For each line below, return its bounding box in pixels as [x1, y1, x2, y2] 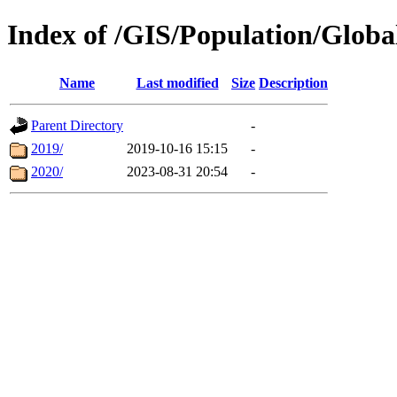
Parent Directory [31, 117, 123, 133]
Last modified [136, 74, 219, 90]
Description [259, 74, 328, 90]
